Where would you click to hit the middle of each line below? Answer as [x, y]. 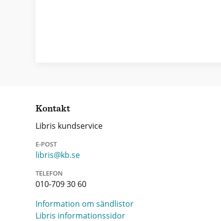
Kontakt [53, 109]
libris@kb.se [58, 155]
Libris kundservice [69, 126]
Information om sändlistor [85, 204]
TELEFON [49, 173]
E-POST [46, 144]
